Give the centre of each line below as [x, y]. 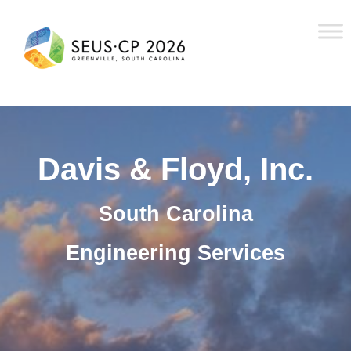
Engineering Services [175, 253]
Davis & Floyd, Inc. [175, 169]
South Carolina [175, 214]
